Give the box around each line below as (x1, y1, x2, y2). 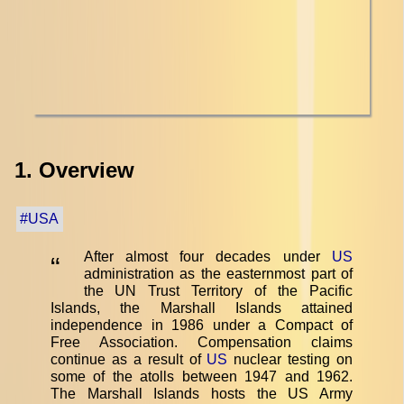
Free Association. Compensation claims (50, 334, 353, 350)
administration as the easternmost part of (83, 265, 353, 281)
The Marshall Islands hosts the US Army (50, 385, 353, 401)
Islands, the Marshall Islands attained (50, 299, 353, 316)
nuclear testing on (227, 351, 353, 367)
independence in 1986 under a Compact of (50, 317, 353, 333)
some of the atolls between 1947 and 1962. (50, 368, 353, 384)
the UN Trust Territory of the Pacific (83, 282, 353, 298)
